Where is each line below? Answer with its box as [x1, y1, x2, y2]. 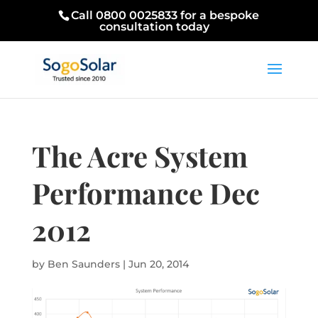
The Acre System [31, 137, 248, 175]
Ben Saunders [47, 258, 120, 270]
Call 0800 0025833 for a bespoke [71, 9, 260, 22]
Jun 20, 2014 [128, 258, 189, 270]
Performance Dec [31, 174, 260, 212]
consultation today [99, 20, 209, 33]
